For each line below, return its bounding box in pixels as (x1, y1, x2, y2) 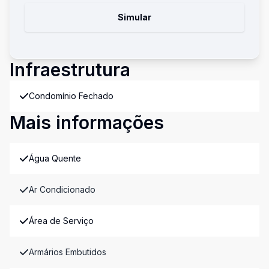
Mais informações (10, 112, 164, 133)
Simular (118, 12, 151, 22)
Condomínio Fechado (29, 91, 113, 101)
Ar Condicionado (29, 184, 95, 195)
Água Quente (29, 153, 81, 163)
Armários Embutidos (29, 247, 106, 257)
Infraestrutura (10, 59, 130, 80)
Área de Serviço (29, 216, 94, 226)
